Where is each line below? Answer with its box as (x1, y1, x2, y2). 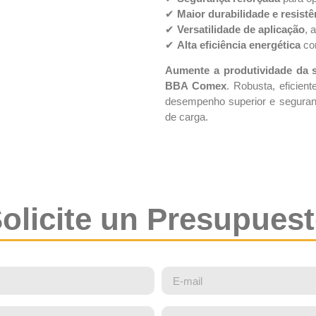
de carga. (165, 111, 208, 123)
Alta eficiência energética (177, 38, 300, 51)
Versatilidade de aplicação (177, 23, 305, 35)
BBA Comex (165, 80, 226, 92)
